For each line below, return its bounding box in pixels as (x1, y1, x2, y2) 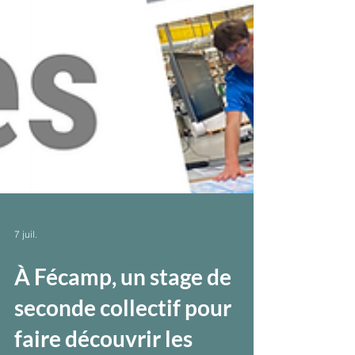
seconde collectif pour (14, 326, 231, 353)
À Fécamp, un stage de (14, 295, 231, 322)
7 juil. (14, 259, 37, 272)
